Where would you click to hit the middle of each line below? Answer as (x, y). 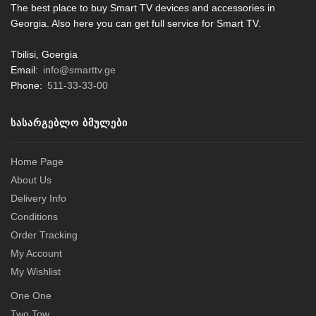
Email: (26, 70)
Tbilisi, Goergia (44, 55)
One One (31, 295)
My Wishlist (36, 271)
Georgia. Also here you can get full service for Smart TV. (136, 24)
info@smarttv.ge (79, 70)
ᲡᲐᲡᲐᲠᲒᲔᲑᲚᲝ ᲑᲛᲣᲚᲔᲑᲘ (69, 122)
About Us (31, 180)
